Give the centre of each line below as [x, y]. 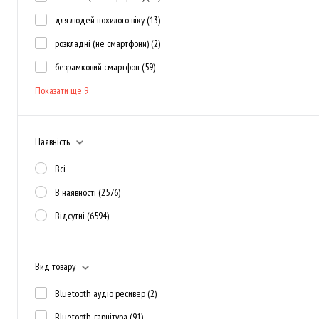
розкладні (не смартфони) [103, 43]
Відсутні [71, 215]
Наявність [52, 141]
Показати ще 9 [62, 90]
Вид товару [55, 266]
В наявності [77, 192]
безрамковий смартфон [98, 67]
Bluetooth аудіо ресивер [101, 293]
